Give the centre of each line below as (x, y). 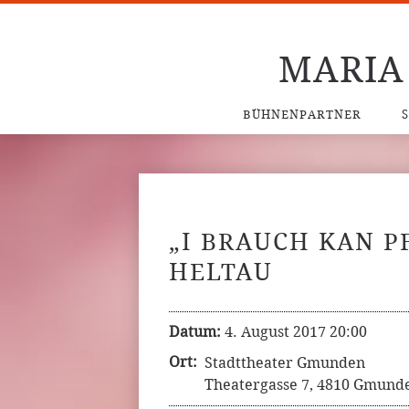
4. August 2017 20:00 (296, 332)
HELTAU (221, 272)
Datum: (195, 332)
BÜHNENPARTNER (302, 115)
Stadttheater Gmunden (285, 363)
